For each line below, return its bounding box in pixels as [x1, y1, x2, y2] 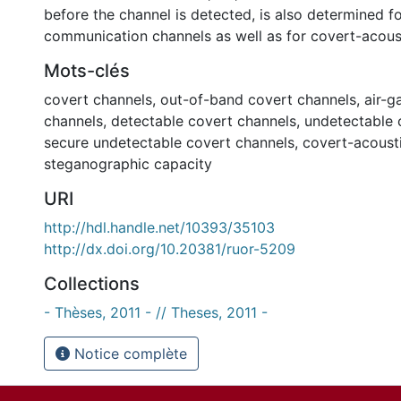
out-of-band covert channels [160, 90, 356, 108]
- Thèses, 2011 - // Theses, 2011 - [44, 303, 268, 321]
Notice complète [70, 345, 187, 363]
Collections [44, 273, 140, 294]
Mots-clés [44, 60, 130, 81]
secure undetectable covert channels [44, 133, 294, 151]
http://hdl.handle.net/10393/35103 [44, 218, 275, 236]
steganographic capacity [44, 155, 212, 173]
